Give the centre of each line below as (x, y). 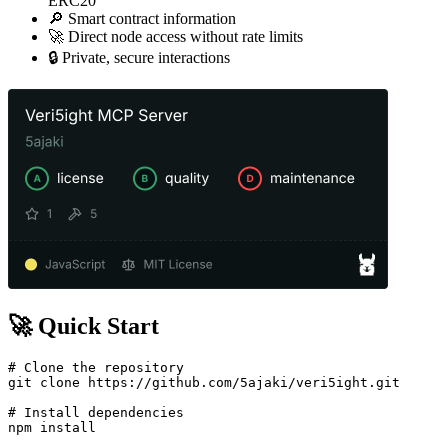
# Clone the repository (96, 367)
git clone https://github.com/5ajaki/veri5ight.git (204, 382)
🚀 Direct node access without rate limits (175, 37)
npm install (52, 427)
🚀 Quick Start (83, 326)
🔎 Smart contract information (142, 19)
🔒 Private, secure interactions (139, 58)
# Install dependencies (96, 412)
